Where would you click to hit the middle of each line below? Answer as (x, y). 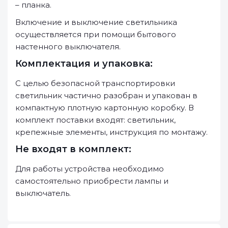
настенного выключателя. (68, 47)
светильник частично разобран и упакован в (106, 95)
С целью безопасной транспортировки (95, 83)
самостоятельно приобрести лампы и (92, 181)
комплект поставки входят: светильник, (95, 120)
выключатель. (43, 193)
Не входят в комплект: (73, 149)
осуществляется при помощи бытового (96, 34)
